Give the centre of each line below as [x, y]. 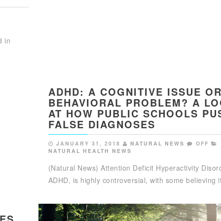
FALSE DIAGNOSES [102, 124]
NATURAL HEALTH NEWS [90, 150]
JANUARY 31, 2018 [88, 143]
